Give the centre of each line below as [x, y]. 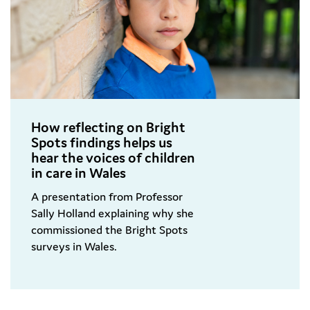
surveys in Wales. [74, 247]
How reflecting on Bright [108, 128]
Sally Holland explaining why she [112, 213]
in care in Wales [79, 173]
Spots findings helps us [102, 143]
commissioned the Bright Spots [109, 230]
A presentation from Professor [107, 197]
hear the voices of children [113, 158]
